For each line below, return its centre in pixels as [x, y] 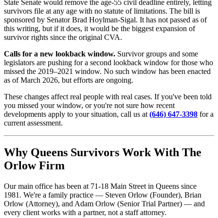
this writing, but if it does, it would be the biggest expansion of [100, 29]
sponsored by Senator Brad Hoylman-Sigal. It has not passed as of [105, 20]
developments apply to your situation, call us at [77, 114]
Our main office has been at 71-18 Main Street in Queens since [100, 186]
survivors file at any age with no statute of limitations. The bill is [102, 11]
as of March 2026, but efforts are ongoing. [69, 80]
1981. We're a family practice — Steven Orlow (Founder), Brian [103, 195]
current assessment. [33, 123]
